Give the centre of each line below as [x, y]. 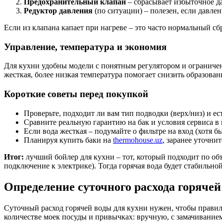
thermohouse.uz [138, 140]
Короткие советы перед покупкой [76, 94]
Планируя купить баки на [68, 140]
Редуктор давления [58, 11]
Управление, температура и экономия [85, 47]
